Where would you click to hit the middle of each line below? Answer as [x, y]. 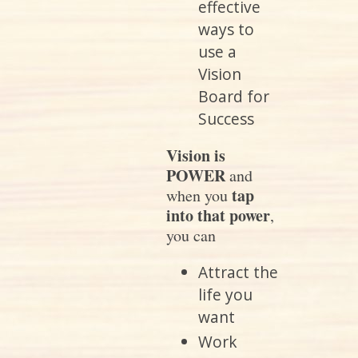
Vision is [196, 156]
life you [226, 294]
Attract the [239, 272]
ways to [227, 30]
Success [227, 119]
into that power [219, 216]
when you [197, 196]
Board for [234, 97]
